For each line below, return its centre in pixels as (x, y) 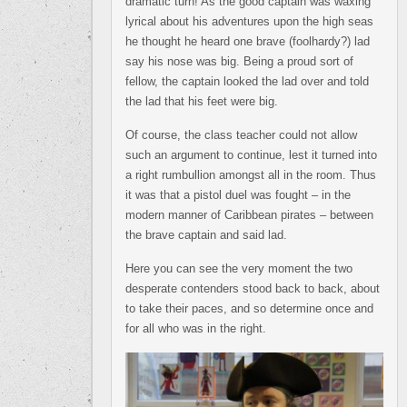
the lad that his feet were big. (202, 101)
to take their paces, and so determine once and (249, 308)
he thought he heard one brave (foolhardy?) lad (248, 41)
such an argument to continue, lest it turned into (251, 155)
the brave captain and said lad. (206, 235)
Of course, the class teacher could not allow (241, 135)
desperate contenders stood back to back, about (253, 288)
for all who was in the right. (196, 328)
